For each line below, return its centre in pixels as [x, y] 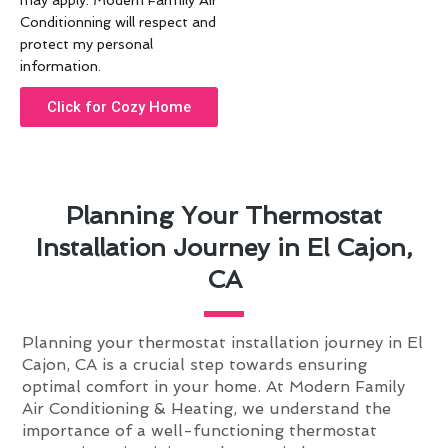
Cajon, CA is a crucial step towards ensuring [195, 364]
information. [60, 66]
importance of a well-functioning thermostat [200, 430]
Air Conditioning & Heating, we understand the [207, 408]
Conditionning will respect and [118, 22]
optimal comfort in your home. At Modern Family [214, 386]
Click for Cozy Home [119, 106]
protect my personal [86, 44]
